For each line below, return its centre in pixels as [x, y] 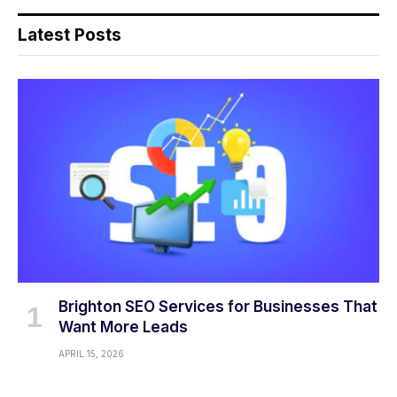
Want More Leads [123, 327]
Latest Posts [70, 35]
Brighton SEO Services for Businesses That [218, 306]
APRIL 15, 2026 [91, 353]
